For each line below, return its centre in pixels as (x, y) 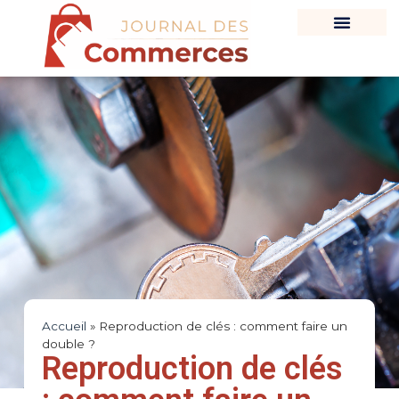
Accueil (64, 326)
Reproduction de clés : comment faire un (223, 326)
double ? (68, 344)
